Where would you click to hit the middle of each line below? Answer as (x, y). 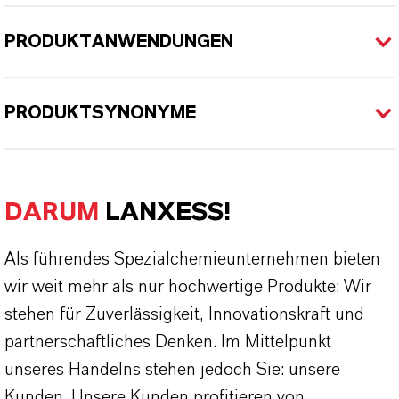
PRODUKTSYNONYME (100, 113)
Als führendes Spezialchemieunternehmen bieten (192, 259)
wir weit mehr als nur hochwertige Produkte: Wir (188, 287)
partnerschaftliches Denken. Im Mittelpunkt (168, 342)
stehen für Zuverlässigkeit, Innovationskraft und (184, 314)
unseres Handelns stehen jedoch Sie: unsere (172, 370)
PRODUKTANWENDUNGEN (119, 42)
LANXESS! (165, 212)
